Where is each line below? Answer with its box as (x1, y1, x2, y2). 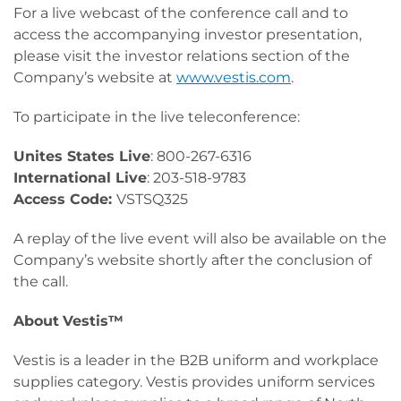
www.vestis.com (176, 69, 291, 86)
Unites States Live (13, 148, 150, 165)
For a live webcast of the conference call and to (13, 4, 348, 21)
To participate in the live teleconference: (13, 108, 300, 125)
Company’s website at (13, 69, 176, 86)
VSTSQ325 (116, 191, 188, 208)
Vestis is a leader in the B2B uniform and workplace (13, 352, 379, 369)
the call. (13, 273, 68, 290)
